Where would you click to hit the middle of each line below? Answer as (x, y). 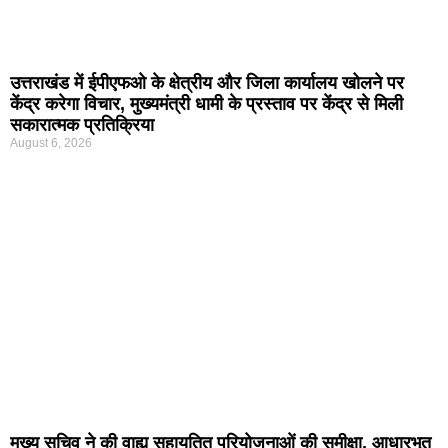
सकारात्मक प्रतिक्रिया (82, 124)
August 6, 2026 (51, 142)
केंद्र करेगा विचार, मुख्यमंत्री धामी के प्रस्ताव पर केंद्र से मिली (206, 103)
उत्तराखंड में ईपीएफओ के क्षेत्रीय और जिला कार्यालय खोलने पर (207, 82)
